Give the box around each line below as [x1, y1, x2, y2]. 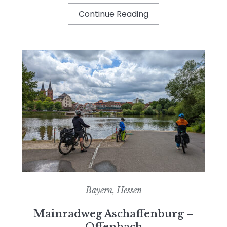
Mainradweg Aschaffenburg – [33, 207, 194, 220]
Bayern [85, 184, 112, 195]
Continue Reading [79, 8, 148, 20]
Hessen [116, 184, 142, 195]
